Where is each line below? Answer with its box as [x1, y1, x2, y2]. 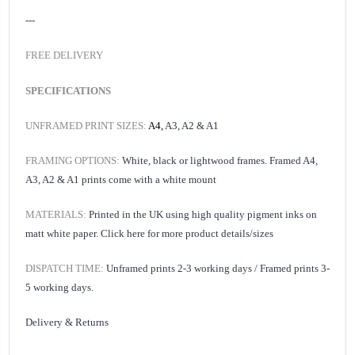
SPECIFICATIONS [25, 85, 111, 97]
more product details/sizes [159, 227, 273, 240]
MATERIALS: [25, 208, 89, 221]
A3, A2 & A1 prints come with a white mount [25, 174, 216, 186]
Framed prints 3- [260, 262, 330, 275]
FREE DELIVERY [25, 49, 103, 62]
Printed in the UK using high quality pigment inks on [89, 208, 317, 221]
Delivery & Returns [25, 316, 109, 329]
